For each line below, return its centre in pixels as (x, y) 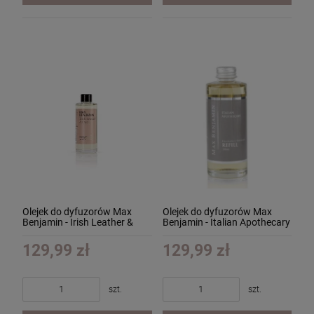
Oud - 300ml (49, 232)
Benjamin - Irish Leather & (78, 222)
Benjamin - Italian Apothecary (226, 222)
